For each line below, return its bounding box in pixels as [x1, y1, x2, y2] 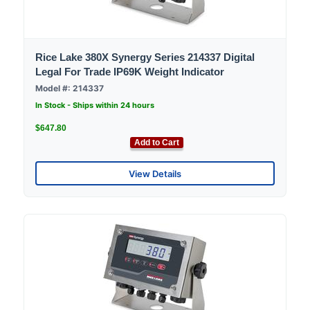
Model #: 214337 [35, 83, 104, 94]
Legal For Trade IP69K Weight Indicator [35, 66, 224, 78]
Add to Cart [134, 138, 179, 148]
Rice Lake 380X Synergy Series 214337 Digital [35, 51, 255, 64]
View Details [129, 167, 181, 179]
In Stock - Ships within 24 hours [35, 100, 154, 111]
